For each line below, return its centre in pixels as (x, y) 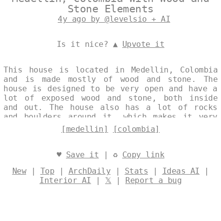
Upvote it (143, 44)
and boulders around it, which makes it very (110, 116)
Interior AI (65, 180)
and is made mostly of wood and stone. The (110, 79)
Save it (82, 154)
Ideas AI (181, 171)
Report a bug (153, 180)
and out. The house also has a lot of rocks (110, 107)
